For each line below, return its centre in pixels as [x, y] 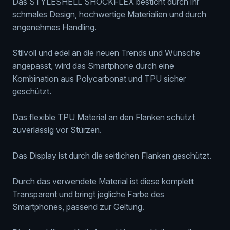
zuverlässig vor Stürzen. [57, 130]
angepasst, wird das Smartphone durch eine [93, 65]
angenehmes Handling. [54, 27]
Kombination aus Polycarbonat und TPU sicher [99, 78]
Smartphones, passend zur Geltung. [78, 207]
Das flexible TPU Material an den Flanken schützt [103, 117]
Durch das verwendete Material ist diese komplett [103, 181]
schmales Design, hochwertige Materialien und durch [109, 14]
